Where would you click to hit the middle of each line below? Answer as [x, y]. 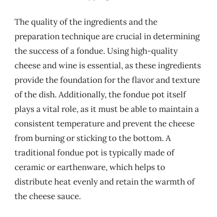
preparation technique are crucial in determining [107, 36]
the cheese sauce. [48, 196]
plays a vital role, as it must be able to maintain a [107, 109]
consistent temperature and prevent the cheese [105, 124]
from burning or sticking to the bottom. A [93, 138]
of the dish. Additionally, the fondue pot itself [100, 94]
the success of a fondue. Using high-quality [96, 51]
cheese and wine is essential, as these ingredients [108, 65]
